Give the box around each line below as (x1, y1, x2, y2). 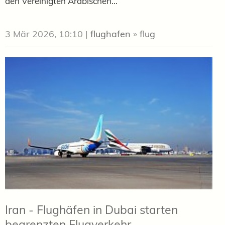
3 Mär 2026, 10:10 (5, 28, 83, 40)
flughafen (90, 28, 131, 40)
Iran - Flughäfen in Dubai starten (5, 202, 178, 217)
